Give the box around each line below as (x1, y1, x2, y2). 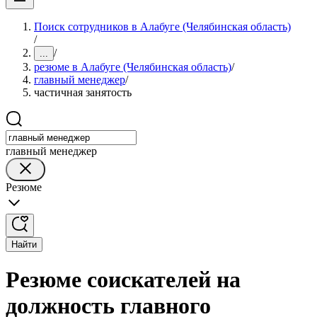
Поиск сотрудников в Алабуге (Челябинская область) (34, 21, 291, 33)
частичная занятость (34, 86, 132, 98)
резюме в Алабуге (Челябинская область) (34, 61, 231, 73)
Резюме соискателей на (6, 267, 241, 293)
